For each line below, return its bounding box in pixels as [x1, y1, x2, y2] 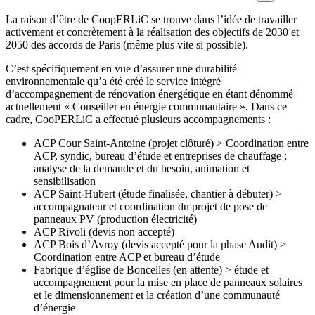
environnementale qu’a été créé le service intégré [6, 75, 221, 87]
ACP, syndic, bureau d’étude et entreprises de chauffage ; [34, 149, 287, 162]
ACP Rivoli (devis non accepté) [34, 225, 174, 238]
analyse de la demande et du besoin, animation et [34, 162, 250, 174]
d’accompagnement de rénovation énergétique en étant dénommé [6, 87, 293, 100]
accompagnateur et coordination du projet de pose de [34, 200, 267, 212]
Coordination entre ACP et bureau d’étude [34, 250, 220, 263]
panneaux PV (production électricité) [34, 212, 197, 225]
